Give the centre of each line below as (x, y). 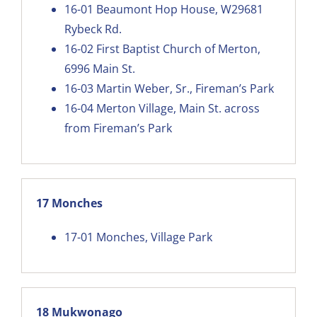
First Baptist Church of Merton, (178, 48)
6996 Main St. (99, 68)
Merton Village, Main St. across (178, 108)
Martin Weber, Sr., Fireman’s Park (185, 88)
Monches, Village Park (154, 237)
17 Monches (69, 203)
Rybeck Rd (91, 29)
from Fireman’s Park (118, 128)
